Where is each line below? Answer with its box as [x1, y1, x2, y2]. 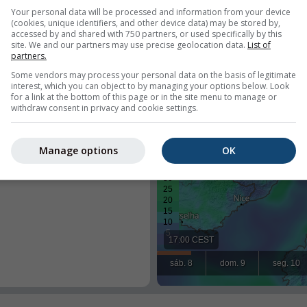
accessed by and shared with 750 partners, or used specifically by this [11, 27, 282, 40]
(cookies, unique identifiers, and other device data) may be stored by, [11, 16, 280, 29]
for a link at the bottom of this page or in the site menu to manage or [11, 90, 277, 103]
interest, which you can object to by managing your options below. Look [11, 79, 289, 92]
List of [247, 38, 271, 51]
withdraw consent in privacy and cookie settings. [11, 101, 198, 114]
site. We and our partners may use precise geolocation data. [11, 38, 247, 51]
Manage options [38, 144, 118, 157]
